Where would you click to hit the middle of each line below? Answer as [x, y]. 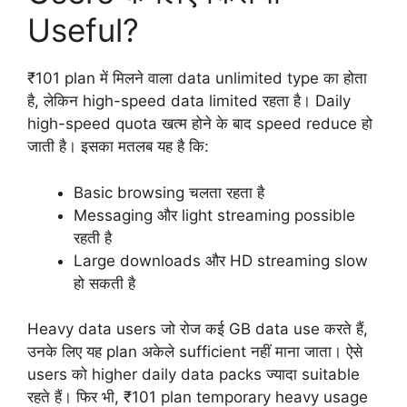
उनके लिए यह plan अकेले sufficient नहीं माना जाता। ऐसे [195, 352]
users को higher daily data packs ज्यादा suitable [194, 375]
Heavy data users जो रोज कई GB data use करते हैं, [198, 329]
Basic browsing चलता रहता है [169, 192]
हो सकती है [104, 283]
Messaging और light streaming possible [214, 215]
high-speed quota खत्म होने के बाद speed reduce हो [200, 124]
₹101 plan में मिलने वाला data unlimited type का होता [197, 79]
